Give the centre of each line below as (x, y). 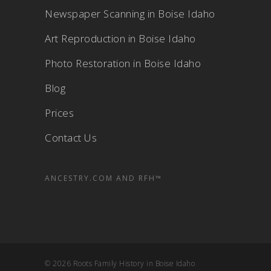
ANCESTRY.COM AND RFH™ (103, 178)
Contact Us (71, 138)
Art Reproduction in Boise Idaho (120, 38)
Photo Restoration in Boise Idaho (123, 63)
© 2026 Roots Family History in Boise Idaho (120, 263)
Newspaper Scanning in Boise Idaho (130, 14)
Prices (59, 113)
